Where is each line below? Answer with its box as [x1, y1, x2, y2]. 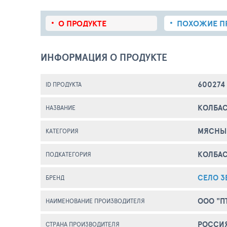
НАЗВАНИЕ [46, 103, 75, 111]
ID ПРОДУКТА [46, 80, 82, 88]
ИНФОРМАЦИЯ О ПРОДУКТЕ [41, 50, 167, 64]
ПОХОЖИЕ [177, 17, 219, 29]
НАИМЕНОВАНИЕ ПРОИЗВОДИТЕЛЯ [46, 197, 145, 205]
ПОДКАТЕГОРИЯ [46, 150, 91, 158]
